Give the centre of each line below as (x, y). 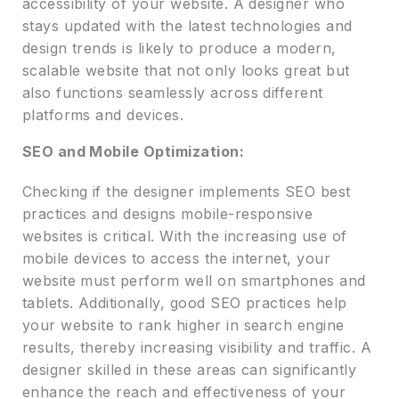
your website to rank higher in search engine (183, 326)
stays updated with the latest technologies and (187, 26)
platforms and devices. (103, 115)
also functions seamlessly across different (172, 93)
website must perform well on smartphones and (194, 281)
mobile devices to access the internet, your (176, 259)
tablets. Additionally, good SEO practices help (184, 303)
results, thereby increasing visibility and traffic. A (197, 348)
